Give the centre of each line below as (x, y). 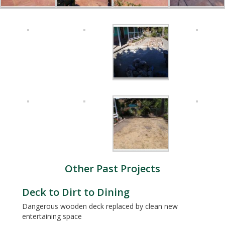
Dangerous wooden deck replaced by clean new (100, 206)
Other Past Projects (113, 169)
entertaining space (52, 216)
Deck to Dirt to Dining (76, 192)
